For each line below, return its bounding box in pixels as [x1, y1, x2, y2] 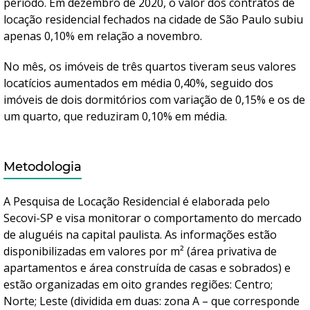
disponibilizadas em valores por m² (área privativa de [3, 244, 277, 259]
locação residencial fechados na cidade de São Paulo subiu [3, 12, 303, 27]
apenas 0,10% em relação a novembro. [3, 28, 202, 44]
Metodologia [3, 159, 82, 174]
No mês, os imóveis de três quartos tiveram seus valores [3, 59, 296, 74]
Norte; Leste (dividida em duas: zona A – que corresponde [3, 293, 300, 309]
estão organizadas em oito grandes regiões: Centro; [3, 277, 273, 292]
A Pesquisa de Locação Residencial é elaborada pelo [3, 194, 270, 209]
